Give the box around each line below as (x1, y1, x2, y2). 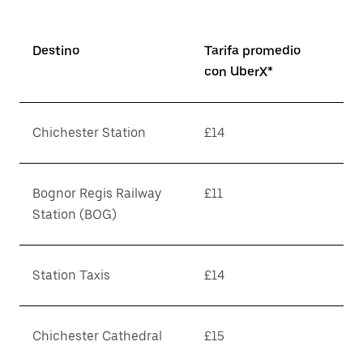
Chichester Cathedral (32, 328, 162, 344)
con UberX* (204, 64, 273, 79)
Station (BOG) (32, 207, 117, 222)
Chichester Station (32, 125, 146, 140)
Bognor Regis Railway (32, 186, 161, 201)
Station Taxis (32, 267, 110, 283)
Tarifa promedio (204, 43, 301, 58)
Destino (32, 43, 79, 58)
